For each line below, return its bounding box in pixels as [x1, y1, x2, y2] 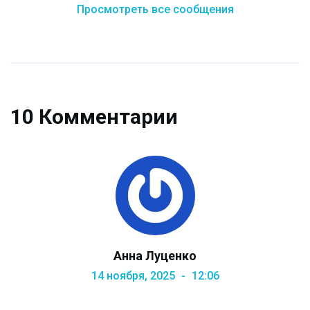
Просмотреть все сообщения [76, 3, 234, 17]
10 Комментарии [10, 104, 178, 129]
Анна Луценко [113, 248, 197, 264]
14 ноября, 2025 [91, 269, 178, 283]
